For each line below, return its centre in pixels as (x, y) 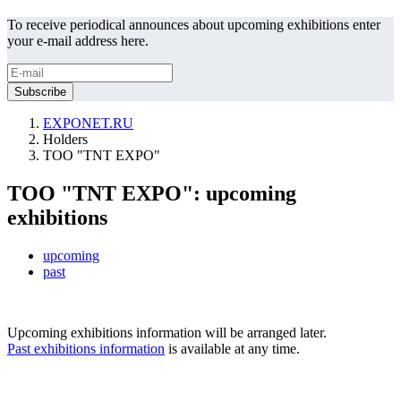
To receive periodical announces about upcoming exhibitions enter (194, 25)
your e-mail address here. (78, 41)
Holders (65, 139)
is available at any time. (232, 348)
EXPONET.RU (88, 123)
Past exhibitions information (86, 348)
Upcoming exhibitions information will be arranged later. (167, 332)
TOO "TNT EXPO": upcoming (152, 193)
